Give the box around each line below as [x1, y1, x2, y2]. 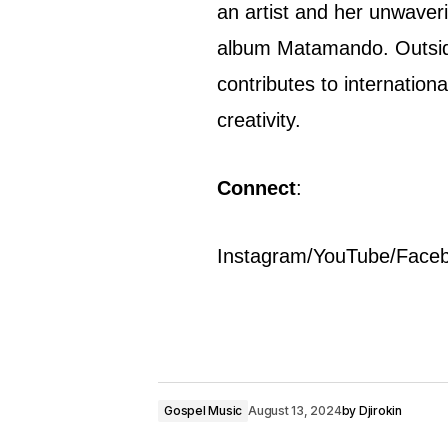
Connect [217, 177, 296, 199]
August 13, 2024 [248, 403, 342, 418]
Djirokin [358, 403, 402, 418]
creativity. [217, 109, 301, 131]
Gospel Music [164, 403, 243, 418]
